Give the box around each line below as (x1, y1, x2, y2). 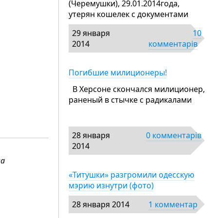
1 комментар (148, 199, 198, 210)
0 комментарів (146, 130, 201, 141)
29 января (72, 28, 110, 38)
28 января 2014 (72, 199, 129, 210)
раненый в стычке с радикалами (69, 94, 192, 105)
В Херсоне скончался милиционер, (69, 84, 205, 94)
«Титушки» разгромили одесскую (69, 169, 194, 180)
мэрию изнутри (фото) (69, 180, 154, 191)
